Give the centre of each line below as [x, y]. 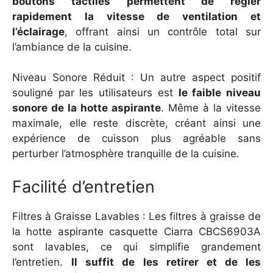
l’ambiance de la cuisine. [72, 47]
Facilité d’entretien [83, 186]
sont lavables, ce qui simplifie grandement [136, 246]
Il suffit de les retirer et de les [166, 262]
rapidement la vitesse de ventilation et [136, 16]
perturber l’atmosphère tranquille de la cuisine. [126, 154]
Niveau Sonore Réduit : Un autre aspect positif [136, 78]
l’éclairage [38, 31]
